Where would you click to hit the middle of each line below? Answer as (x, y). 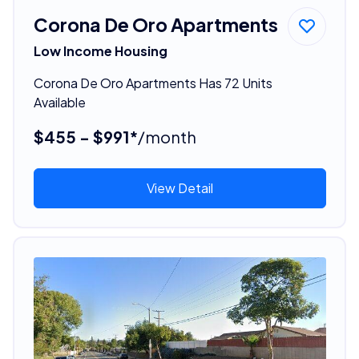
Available (59, 102)
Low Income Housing (100, 50)
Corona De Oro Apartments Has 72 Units (153, 83)
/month (167, 136)
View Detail (179, 188)
